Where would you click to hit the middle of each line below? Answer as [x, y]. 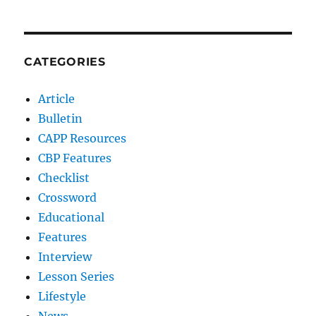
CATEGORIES [65, 62]
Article [57, 99]
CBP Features [75, 158]
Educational [72, 218]
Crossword [68, 198]
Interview [65, 257]
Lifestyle [62, 297]
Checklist [64, 178]
